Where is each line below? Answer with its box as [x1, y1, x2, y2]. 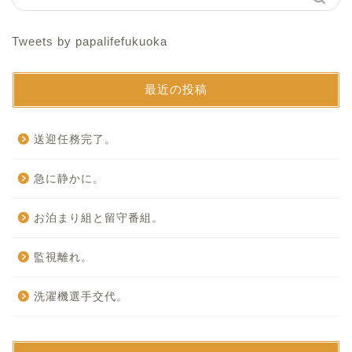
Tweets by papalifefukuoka [12, 35, 167, 49]
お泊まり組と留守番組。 [34, 212, 163, 225]
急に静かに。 [34, 173, 104, 185]
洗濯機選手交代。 [34, 291, 128, 303]
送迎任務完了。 [34, 134, 116, 146]
